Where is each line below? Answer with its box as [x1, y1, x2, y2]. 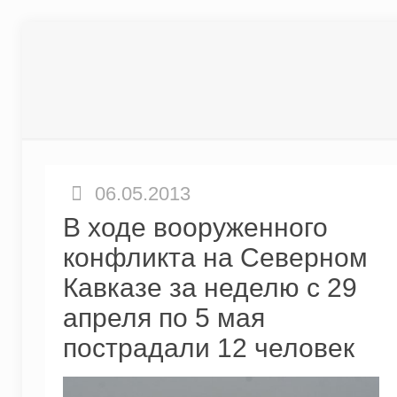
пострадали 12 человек [62, 333, 354, 362]
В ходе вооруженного [62, 213, 328, 242]
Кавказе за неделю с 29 [62, 273, 357, 302]
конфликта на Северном [62, 243, 368, 272]
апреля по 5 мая [62, 303, 265, 332]
